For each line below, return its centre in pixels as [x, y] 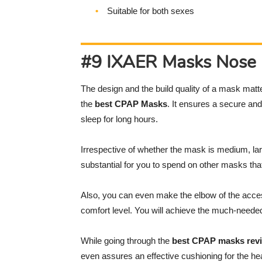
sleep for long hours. [119, 119]
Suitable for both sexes [151, 11]
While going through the [126, 241]
